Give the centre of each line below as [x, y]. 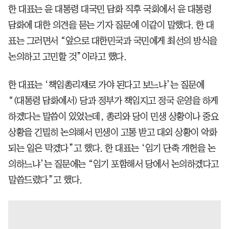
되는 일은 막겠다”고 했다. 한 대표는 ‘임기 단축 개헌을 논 [112, 148]
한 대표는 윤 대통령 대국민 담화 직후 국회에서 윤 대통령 [110, 9]
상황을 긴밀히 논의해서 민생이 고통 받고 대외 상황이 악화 [112, 132]
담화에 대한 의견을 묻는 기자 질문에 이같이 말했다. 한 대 [111, 25]
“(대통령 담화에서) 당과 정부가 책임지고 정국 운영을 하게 [113, 100]
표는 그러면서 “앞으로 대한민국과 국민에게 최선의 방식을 [113, 41]
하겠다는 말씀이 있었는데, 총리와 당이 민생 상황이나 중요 [113, 116]
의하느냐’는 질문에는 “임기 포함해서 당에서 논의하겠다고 [113, 164]
